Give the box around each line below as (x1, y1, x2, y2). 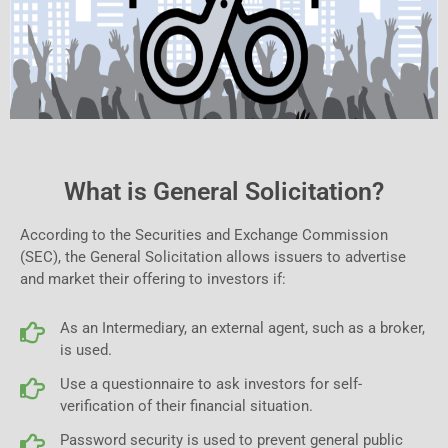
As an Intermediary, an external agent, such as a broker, (60, 319, 425, 337)
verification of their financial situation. (60, 397, 313, 415)
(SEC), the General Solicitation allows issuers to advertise (20, 248, 406, 266)
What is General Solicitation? (64, 177, 384, 206)
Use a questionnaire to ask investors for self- (60, 375, 362, 393)
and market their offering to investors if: (20, 270, 286, 288)
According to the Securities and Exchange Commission (20, 226, 388, 244)
